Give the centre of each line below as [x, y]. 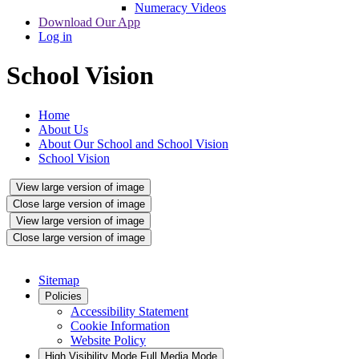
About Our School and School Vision [133, 143]
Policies [63, 296]
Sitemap [59, 280]
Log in [55, 36]
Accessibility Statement [129, 311]
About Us [63, 129]
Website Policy [108, 340]
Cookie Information [120, 325]
